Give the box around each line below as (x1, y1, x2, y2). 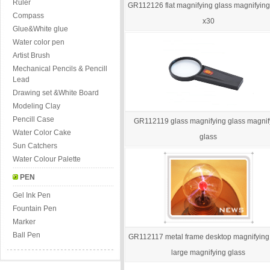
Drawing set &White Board (13, 89, 99, 97)
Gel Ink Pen (13, 191, 51, 199)
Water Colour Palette (13, 155, 81, 163)
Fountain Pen (13, 204, 57, 213)
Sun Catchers (13, 142, 57, 150)
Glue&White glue (13, 25, 68, 33)
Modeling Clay (13, 102, 60, 110)
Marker (13, 218, 36, 226)
